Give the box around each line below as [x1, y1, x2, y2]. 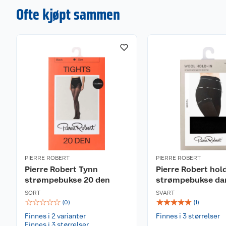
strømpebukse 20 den [25, 175, 110, 185]
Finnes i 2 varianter [25, 212, 86, 220]
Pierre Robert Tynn [25, 164, 98, 174]
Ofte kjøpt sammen [16, 5, 120, 23]
